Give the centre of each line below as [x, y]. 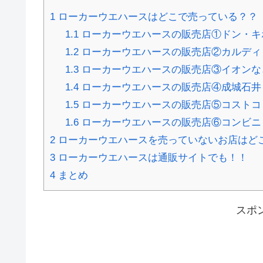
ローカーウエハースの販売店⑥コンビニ [170, 122]
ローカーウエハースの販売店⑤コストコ [170, 104]
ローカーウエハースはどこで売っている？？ [156, 16]
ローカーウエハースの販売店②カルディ [170, 52]
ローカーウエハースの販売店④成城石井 [170, 87]
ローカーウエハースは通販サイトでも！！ [151, 157]
